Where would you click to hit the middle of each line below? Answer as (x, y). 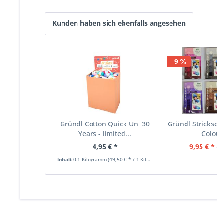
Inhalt (65, 159)
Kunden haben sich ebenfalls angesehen (119, 23)
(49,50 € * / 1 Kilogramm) (127, 159)
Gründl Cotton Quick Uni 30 (105, 124)
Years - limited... (105, 133)
